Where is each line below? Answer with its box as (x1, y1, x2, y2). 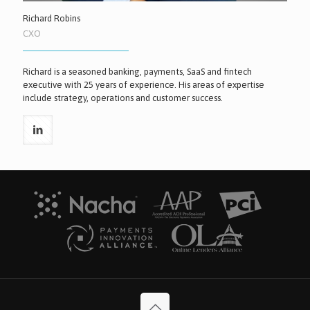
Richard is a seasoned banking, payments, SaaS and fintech (23, 66, 252, 77)
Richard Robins (23, 12, 80, 24)
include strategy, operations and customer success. (23, 92, 223, 103)
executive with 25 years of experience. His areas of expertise (23, 79, 264, 90)
